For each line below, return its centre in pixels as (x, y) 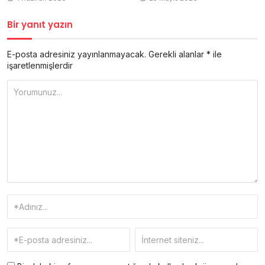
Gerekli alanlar (177, 54)
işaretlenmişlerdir (40, 65)
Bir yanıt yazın (40, 24)
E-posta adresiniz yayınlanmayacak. (77, 54)
